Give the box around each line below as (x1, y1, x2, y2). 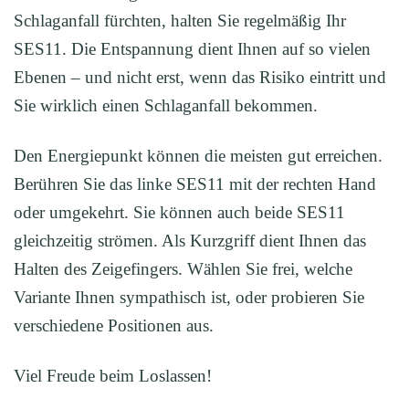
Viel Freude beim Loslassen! (14, 365, 212, 385)
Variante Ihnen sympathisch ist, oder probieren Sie (14, 287, 364, 307)
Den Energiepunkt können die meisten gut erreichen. (14, 145, 383, 165)
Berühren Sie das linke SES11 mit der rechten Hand (14, 173, 376, 194)
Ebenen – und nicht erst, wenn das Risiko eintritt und (14, 67, 386, 87)
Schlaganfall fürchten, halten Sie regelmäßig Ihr (14, 10, 346, 30)
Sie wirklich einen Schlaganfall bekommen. (14, 95, 318, 115)
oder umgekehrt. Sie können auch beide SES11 (14, 202, 345, 222)
